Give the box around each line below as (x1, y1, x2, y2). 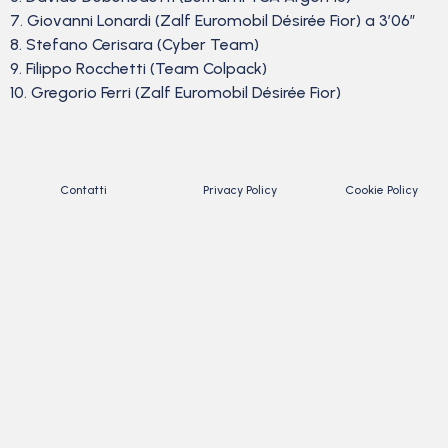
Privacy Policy (202, 182, 277, 197)
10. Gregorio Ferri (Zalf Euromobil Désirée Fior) (10, 83, 341, 103)
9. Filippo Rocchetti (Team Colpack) (10, 59, 267, 79)
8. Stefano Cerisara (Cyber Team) (10, 35, 259, 55)
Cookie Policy (345, 182, 419, 197)
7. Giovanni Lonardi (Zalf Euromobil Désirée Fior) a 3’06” (10, 11, 416, 31)
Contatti (60, 182, 107, 197)
